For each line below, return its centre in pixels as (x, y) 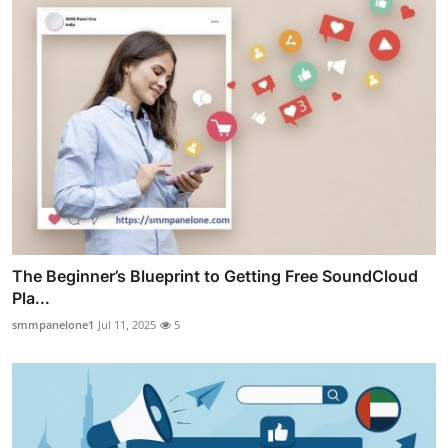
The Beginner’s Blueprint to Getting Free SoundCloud (215, 276)
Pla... (31, 298)
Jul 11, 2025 (127, 325)
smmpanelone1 (53, 325)
